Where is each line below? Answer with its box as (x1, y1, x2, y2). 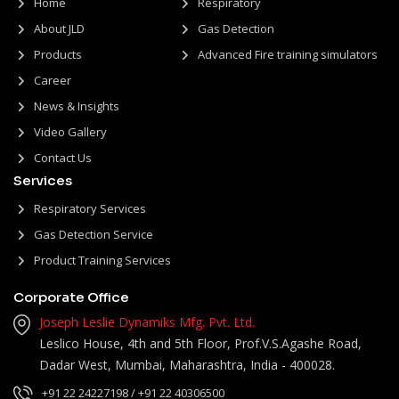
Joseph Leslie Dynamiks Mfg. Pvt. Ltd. (39, 313, 255, 330)
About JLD (34, 20, 85, 37)
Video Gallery (34, 123, 107, 140)
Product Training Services (34, 251, 171, 268)
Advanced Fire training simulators (197, 45, 378, 62)
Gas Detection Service (34, 225, 153, 242)
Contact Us (34, 149, 92, 166)
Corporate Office (13, 288, 129, 305)
